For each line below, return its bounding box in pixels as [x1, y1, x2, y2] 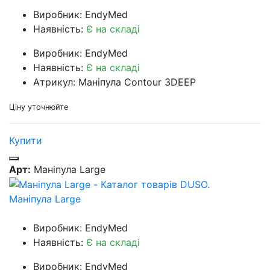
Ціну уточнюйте [9, 102, 68, 111]
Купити [9, 134, 42, 146]
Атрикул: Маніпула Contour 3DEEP [33, 75, 196, 88]
